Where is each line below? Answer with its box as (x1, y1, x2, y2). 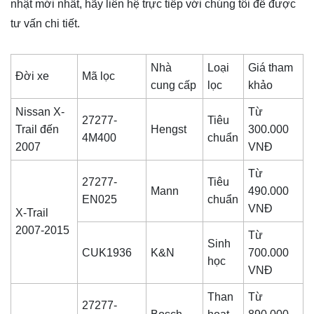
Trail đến (15, 123, 60, 136)
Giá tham (248, 62, 294, 74)
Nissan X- (15, 106, 65, 118)
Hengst (151, 123, 198, 136)
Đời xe (15, 70, 50, 83)
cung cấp (151, 79, 197, 92)
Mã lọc (82, 70, 116, 83)
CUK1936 (82, 247, 132, 259)
